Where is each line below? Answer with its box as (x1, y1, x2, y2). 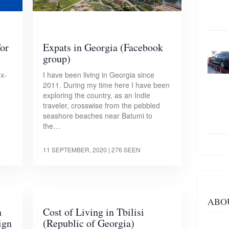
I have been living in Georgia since (43, 70, 155, 80)
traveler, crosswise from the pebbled (43, 100, 161, 111)
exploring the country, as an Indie (43, 90, 151, 101)
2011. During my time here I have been (43, 80, 170, 90)
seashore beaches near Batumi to (43, 110, 153, 121)
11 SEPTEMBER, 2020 (43, 145, 107, 154)
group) (43, 52, 71, 66)
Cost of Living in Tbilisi (43, 205, 145, 219)
